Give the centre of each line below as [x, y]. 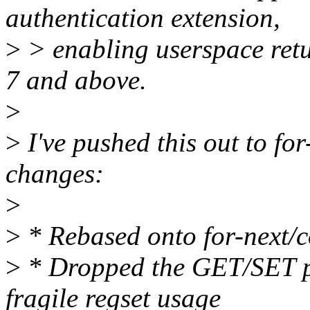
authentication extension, [143, 18]
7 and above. [76, 80]
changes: [55, 174]
